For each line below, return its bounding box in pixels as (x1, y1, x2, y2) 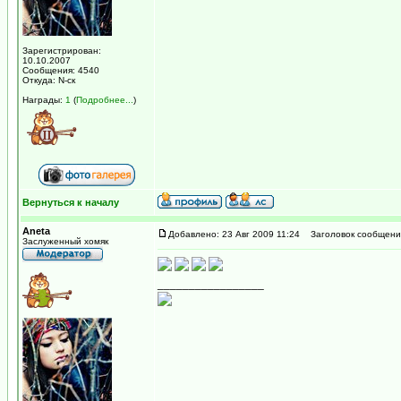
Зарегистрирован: (22, 46, 101, 55)
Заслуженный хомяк (22, 236, 108, 246)
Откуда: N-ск (22, 75, 75, 85)
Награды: (22, 95, 65, 105)
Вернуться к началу (22, 197, 119, 208)
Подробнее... (76, 95, 133, 105)
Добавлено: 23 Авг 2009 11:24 (168, 229, 300, 239)
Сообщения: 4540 (22, 65, 99, 75)
